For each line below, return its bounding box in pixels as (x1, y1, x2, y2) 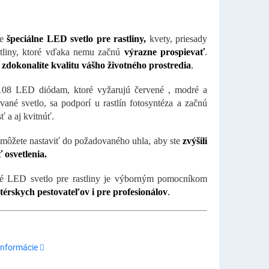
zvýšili (183, 136, 207, 147)
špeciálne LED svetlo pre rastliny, (7, 34, 146, 44)
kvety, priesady (146, 34, 207, 44)
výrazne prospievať (124, 47, 205, 58)
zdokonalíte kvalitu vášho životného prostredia (1, 60, 191, 71)
